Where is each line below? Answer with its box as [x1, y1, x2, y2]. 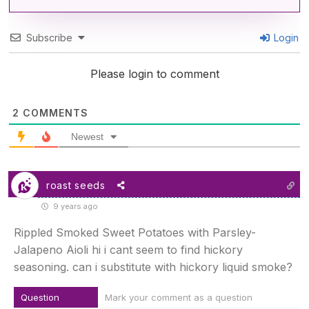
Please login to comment [90, 67, 219, 81]
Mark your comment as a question [105, 292, 252, 303]
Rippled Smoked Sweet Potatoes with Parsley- [14, 226, 256, 240]
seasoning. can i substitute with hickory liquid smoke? [14, 260, 292, 275]
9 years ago [51, 201, 98, 212]
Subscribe [26, 32, 72, 44]
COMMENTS [19, 107, 88, 119]
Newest [71, 131, 103, 143]
